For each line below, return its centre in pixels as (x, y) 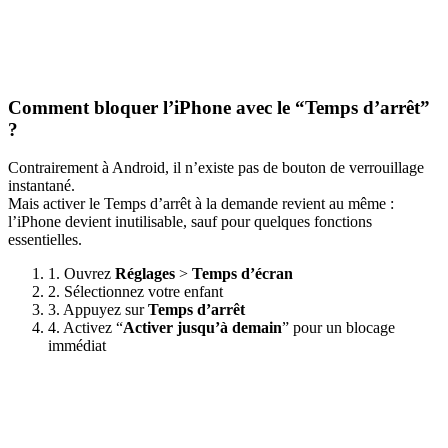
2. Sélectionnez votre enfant (135, 292)
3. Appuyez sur (98, 310)
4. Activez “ (85, 328)
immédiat (77, 346)
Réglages (145, 274)
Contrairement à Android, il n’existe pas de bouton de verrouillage (216, 168)
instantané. (41, 186)
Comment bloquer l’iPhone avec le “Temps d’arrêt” (219, 107)
